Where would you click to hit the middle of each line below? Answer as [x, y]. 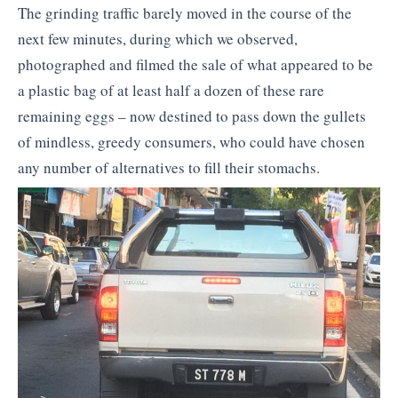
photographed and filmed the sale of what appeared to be [195, 64]
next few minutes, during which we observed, [158, 38]
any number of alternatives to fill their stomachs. [169, 167]
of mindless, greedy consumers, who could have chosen [191, 141]
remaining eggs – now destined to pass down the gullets [192, 115]
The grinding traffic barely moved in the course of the [185, 12]
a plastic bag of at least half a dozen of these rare [171, 90]
